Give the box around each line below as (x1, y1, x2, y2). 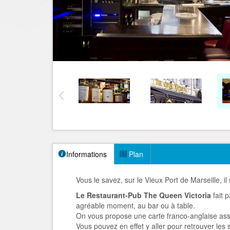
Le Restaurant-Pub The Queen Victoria (76, 190, 213, 200)
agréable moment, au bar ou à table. (76, 200, 195, 210)
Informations (66, 149, 107, 159)
